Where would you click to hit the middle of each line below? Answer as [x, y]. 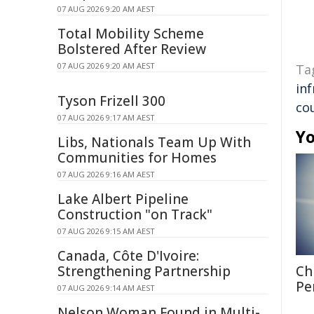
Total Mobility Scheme [131, 34]
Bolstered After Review [132, 49]
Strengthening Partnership [144, 271]
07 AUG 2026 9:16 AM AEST [106, 174]
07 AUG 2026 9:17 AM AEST [106, 117]
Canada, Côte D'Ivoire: [128, 256]
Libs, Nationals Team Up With [154, 142]
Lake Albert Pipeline [123, 199]
